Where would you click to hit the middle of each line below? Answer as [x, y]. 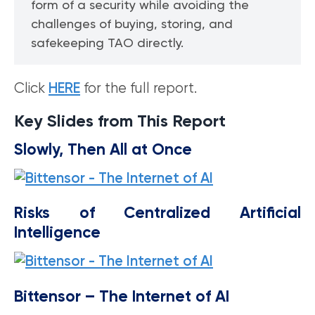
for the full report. [139, 89]
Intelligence [57, 234]
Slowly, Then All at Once [103, 150]
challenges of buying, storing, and [132, 25]
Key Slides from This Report [120, 122]
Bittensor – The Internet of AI [122, 297]
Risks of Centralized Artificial [157, 214]
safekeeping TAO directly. [107, 44]
